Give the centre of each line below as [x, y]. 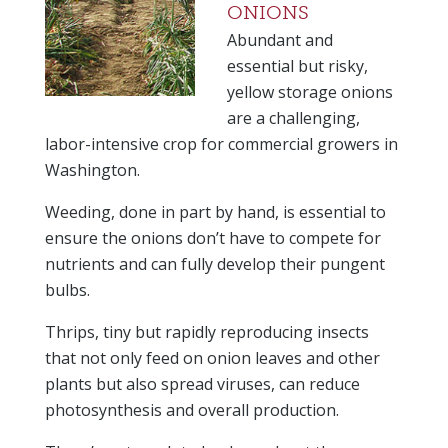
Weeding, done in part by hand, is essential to [215, 212]
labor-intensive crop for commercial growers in [221, 144]
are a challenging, [293, 118]
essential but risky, [297, 66]
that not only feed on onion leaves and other [212, 358]
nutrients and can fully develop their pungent [214, 264]
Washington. [92, 170]
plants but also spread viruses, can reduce [202, 384]
